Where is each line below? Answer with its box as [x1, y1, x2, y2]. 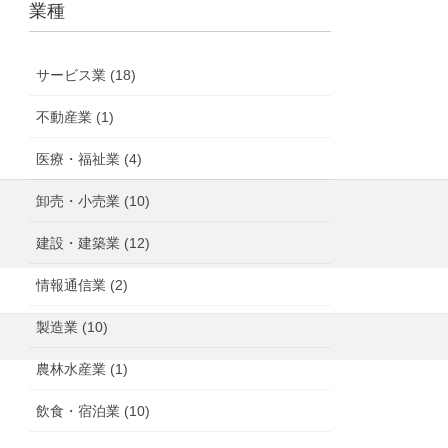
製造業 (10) [36, 318, 109, 335]
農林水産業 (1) [36, 360, 129, 377]
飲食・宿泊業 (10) [36, 402, 151, 419]
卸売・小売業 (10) [36, 192, 151, 209]
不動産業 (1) [36, 108, 115, 125]
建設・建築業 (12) [36, 234, 151, 251]
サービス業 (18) [36, 66, 137, 83]
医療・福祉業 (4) [36, 150, 143, 167]
